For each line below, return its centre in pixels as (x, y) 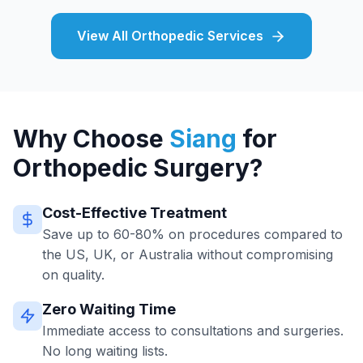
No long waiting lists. (105, 351)
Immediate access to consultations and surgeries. (193, 331)
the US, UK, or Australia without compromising (188, 254)
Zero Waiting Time (109, 309)
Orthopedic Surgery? (138, 168)
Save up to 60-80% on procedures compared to (192, 234)
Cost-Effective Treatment (135, 213)
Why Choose (91, 139)
